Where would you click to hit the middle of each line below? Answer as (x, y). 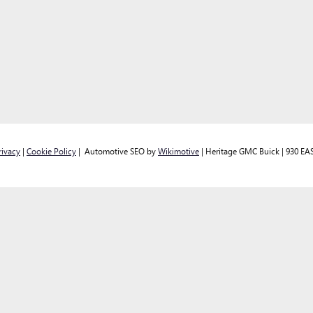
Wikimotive (179, 151)
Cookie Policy (51, 151)
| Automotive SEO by (117, 151)
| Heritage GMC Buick (239, 151)
